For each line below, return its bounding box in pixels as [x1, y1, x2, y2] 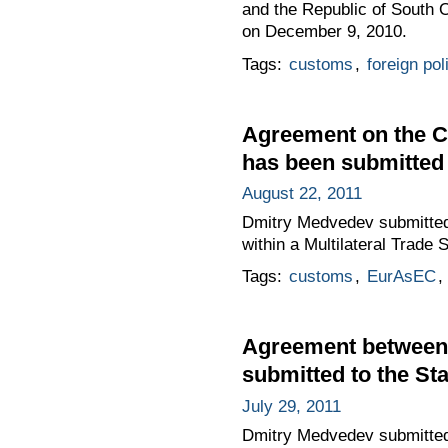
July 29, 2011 [241, 397, 341, 417]
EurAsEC [366, 267, 436, 287]
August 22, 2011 [241, 184, 362, 204]
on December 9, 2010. [241, 22, 407, 42]
